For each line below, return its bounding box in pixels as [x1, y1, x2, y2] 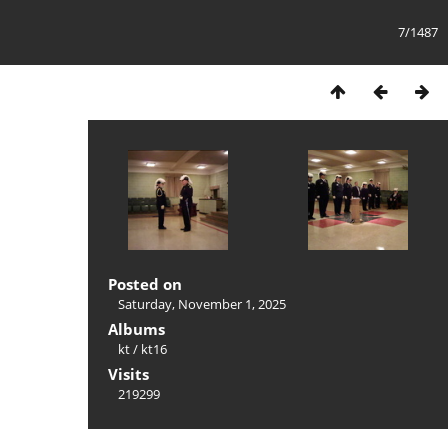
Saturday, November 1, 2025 [118, 295, 286, 313]
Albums [108, 319, 165, 339]
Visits [108, 364, 149, 384]
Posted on [108, 274, 182, 294]
